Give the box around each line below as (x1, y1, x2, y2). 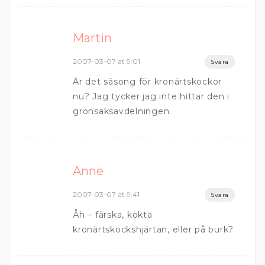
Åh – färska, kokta (73, 209, 153, 220)
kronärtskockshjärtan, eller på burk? (73, 224, 234, 235)
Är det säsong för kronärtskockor (73, 76, 222, 87)
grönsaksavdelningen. (73, 106, 172, 117)
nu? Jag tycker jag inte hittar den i (73, 91, 230, 102)
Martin (73, 31, 112, 45)
